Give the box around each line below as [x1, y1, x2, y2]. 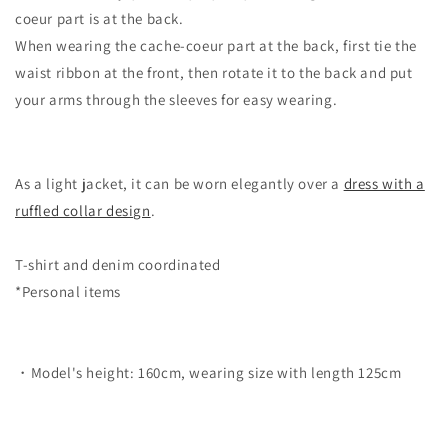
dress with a [343, 173, 425, 193]
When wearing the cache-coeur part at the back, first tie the [15, 35, 418, 55]
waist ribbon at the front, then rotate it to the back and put [15, 62, 413, 82]
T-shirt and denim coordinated [15, 254, 221, 274]
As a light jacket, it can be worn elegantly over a [15, 173, 344, 193]
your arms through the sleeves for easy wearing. [15, 89, 338, 109]
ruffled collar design [15, 200, 151, 220]
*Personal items [15, 281, 121, 301]
